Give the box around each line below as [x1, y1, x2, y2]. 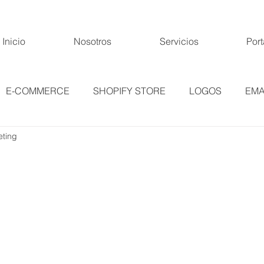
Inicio [2, 35, 25, 47]
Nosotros [74, 35, 111, 47]
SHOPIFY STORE [93, 85, 166, 97]
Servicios [159, 35, 199, 47]
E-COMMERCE [6, 85, 70, 97]
